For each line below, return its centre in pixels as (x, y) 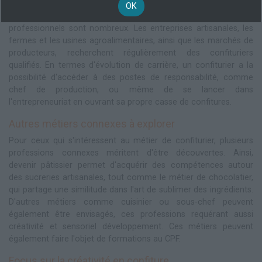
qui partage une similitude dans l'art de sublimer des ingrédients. (131, 189)
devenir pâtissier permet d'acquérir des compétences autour (131, 165)
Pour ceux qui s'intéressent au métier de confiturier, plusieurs (131, 140)
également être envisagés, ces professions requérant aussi (131, 214)
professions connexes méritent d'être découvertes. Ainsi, (131, 153)
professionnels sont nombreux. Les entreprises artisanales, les (131, 28)
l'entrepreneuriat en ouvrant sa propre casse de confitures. (120, 102)
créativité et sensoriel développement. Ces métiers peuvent (131, 226)
